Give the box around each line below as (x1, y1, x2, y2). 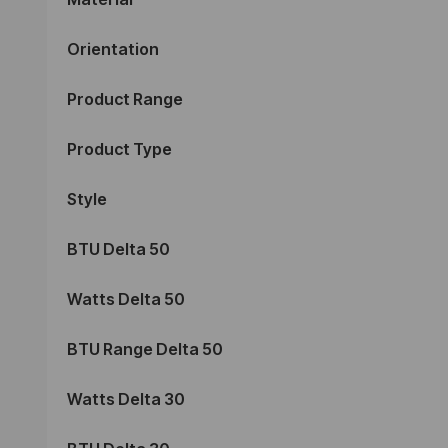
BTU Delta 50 (67, 238, 170, 259)
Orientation (67, 38, 159, 59)
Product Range (67, 88, 183, 109)
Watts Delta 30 (67, 388, 185, 409)
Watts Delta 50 (67, 288, 185, 309)
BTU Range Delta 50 (67, 338, 223, 359)
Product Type (67, 138, 172, 159)
